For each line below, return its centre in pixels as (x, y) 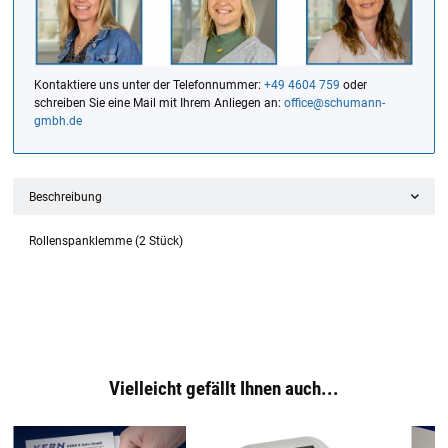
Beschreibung (66, 196)
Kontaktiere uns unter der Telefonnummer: (149, 84)
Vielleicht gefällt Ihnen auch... (224, 388)
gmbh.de (58, 120)
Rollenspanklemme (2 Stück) (106, 240)
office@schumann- (334, 102)
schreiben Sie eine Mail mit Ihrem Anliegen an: (159, 102)
